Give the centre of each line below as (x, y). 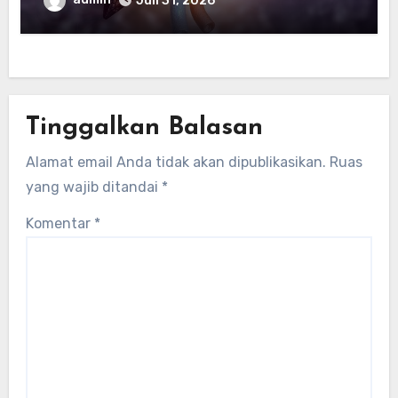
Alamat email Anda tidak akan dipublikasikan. (176, 162)
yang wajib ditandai (94, 187)
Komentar (60, 223)
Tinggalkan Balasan (145, 128)
